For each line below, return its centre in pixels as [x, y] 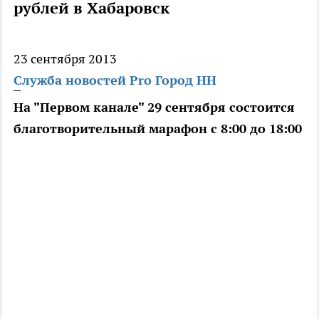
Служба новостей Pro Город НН [115, 80]
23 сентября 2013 [65, 59]
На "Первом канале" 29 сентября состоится [154, 108]
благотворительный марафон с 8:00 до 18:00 [158, 129]
